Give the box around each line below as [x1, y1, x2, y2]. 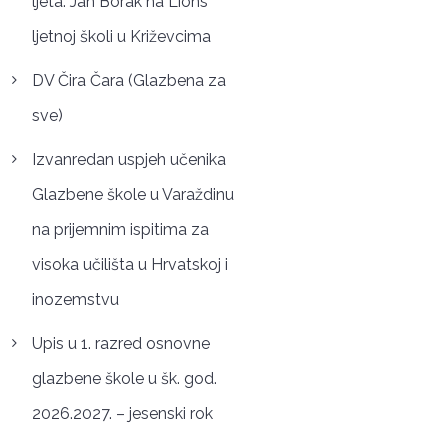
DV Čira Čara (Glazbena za [31, 71, 226, 91]
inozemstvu [31, 289, 119, 309]
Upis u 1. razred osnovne [31, 333, 210, 353]
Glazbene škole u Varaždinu [31, 184, 234, 204]
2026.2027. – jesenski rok [31, 403, 213, 423]
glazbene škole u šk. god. [31, 368, 217, 388]
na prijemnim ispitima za [31, 219, 209, 239]
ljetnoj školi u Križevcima [31, 27, 211, 47]
